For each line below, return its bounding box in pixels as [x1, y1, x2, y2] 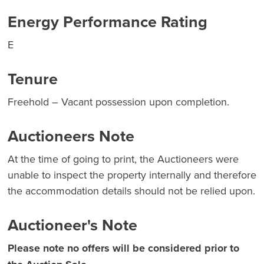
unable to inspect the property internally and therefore [8, 167, 256, 183]
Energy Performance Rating [8, 10, 207, 34]
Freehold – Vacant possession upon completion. [8, 94, 229, 110]
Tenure [8, 67, 58, 91]
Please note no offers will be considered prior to [8, 240, 239, 256]
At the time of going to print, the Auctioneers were [8, 151, 239, 167]
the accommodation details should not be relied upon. [8, 183, 255, 199]
